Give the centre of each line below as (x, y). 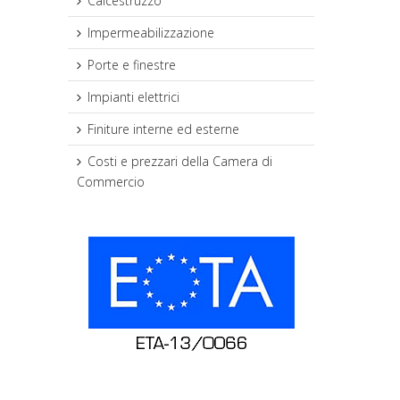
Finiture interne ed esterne (163, 129)
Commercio (111, 182)
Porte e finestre (132, 65)
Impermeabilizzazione (151, 33)
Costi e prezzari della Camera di (180, 161)
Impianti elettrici (133, 97)
